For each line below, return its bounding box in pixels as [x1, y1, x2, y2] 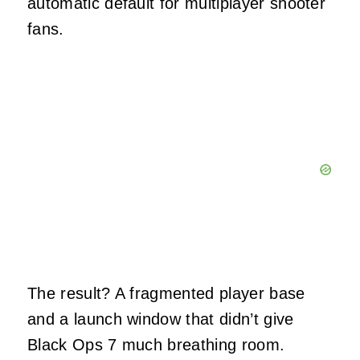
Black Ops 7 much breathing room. [27, 336, 285, 354]
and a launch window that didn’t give [27, 310, 294, 329]
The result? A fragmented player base [27, 284, 305, 303]
